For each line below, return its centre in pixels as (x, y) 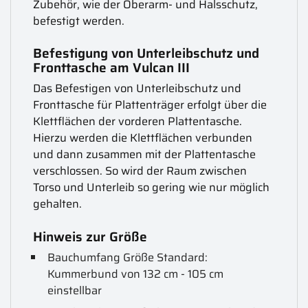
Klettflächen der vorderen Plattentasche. (138, 122)
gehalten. (58, 204)
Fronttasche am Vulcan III (112, 68)
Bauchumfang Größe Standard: (128, 257)
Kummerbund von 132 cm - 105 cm (136, 274)
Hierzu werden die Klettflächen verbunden (143, 138)
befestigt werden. (79, 21)
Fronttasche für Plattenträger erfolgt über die (150, 105)
